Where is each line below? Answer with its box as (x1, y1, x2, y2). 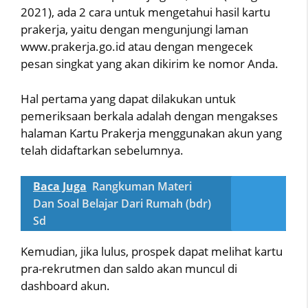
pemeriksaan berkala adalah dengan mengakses (21, 107, 278, 124)
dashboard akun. (21, 278, 110, 294)
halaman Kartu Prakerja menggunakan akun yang (21, 124, 282, 141)
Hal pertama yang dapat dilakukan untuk (21, 90, 236, 107)
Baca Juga (33, 179, 87, 194)
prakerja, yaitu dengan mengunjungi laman (21, 21, 248, 37)
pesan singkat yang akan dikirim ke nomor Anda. (21, 56, 278, 71)
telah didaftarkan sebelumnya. (21, 142, 184, 158)
